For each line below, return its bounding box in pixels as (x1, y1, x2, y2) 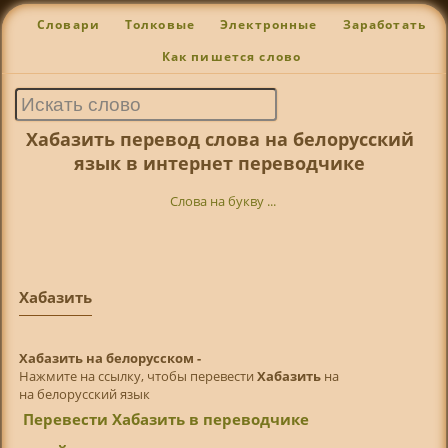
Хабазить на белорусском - (18, 348, 201, 367)
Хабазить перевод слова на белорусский (25, 126, 414, 151)
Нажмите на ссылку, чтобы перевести (18, 366, 257, 385)
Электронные (219, 17, 318, 33)
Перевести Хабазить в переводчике (23, 408, 310, 429)
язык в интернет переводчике (74, 150, 366, 175)
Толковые (124, 17, 196, 33)
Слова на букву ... (170, 192, 277, 211)
